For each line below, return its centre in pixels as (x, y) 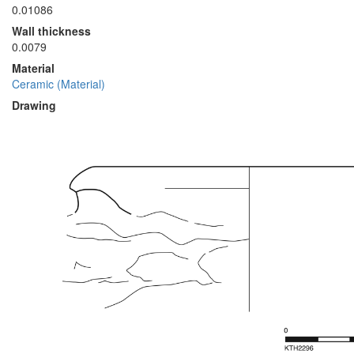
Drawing (34, 105)
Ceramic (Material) (58, 84)
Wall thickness (51, 31)
